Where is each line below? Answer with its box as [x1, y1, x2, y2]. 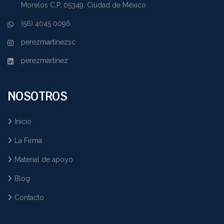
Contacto [14, 193, 44, 202]
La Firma [14, 136, 42, 145]
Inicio [14, 117, 31, 126]
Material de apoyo [14, 155, 73, 164]
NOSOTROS [7, 88, 67, 104]
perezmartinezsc [21, 38, 75, 46]
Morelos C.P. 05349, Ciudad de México [21, 1, 146, 9]
